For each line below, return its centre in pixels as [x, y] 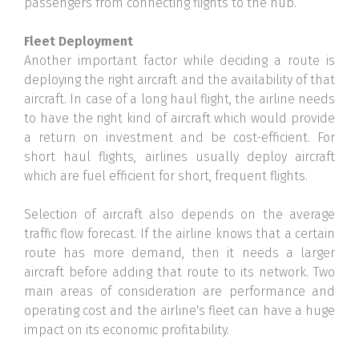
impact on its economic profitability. [127, 330]
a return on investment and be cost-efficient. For [179, 138]
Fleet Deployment [79, 42]
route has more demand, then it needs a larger [179, 253]
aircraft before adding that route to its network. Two [179, 272]
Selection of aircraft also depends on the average [179, 215]
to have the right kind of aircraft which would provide [179, 119]
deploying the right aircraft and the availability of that [179, 80]
